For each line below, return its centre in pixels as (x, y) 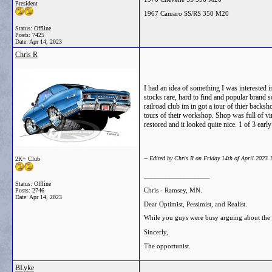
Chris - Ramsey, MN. (173, 190)
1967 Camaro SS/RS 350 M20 (186, 13)
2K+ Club (28, 159)
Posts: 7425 (30, 35)
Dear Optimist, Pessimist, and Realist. (195, 204)
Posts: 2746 (30, 190)
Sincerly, (156, 232)
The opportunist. (167, 246)
